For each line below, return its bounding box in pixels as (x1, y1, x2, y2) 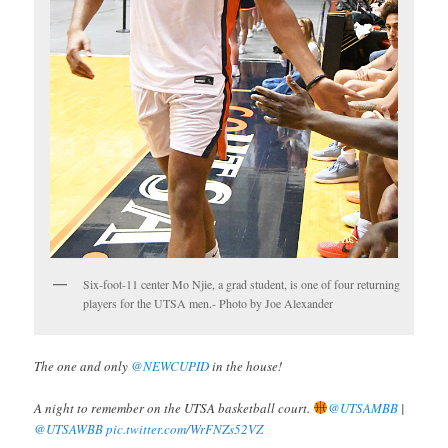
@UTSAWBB (34, 419, 104, 438)
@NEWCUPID (131, 356, 210, 375)
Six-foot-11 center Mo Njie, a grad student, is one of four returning (83, 276, 401, 293)
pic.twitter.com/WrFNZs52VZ (106, 419, 264, 438)
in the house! (209, 356, 283, 375)
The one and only (34, 356, 132, 375)
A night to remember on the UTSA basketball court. (34, 398, 314, 417)
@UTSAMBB (327, 398, 398, 417)
